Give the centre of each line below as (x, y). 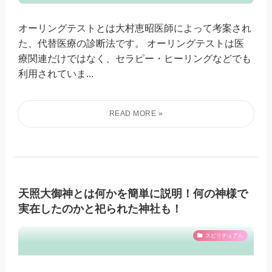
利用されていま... (56, 74)
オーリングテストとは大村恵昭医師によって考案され (135, 28)
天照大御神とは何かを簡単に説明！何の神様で (133, 193)
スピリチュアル (224, 235)
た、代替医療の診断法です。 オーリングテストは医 (131, 43)
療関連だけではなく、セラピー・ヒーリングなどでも (135, 59)
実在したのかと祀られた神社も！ (100, 209)
